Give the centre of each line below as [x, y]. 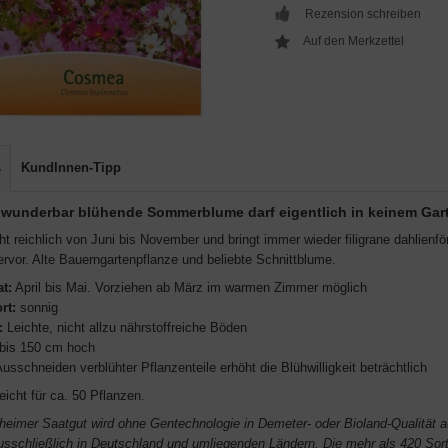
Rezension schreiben [362, 14]
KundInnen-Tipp [71, 167]
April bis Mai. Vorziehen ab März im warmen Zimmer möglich [189, 287]
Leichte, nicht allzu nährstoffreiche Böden [125, 327]
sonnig [37, 307]
